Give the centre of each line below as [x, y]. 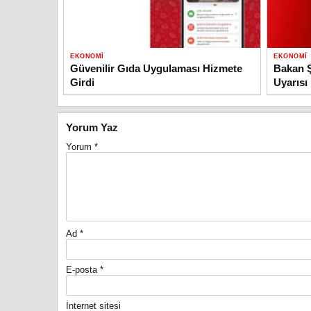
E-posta [83, 269]
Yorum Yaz [92, 127]
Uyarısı [291, 82]
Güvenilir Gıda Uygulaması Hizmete [156, 68]
